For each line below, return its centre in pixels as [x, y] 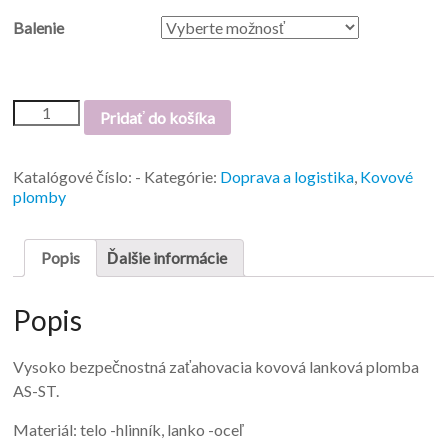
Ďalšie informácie [167, 258]
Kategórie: [182, 177]
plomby [40, 197]
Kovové [387, 177]
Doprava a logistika [287, 177]
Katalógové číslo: [74, 177]
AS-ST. [36, 391]
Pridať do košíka [157, 117]
